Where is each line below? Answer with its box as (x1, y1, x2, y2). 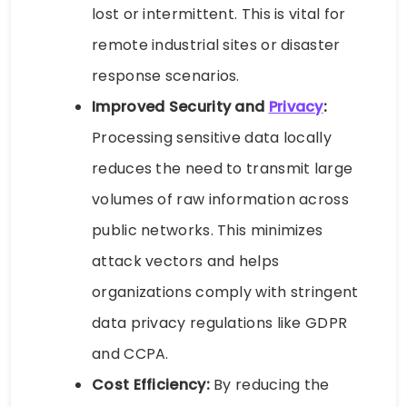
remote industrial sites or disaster (92, 34, 341, 55)
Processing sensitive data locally (92, 126, 332, 148)
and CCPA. (92, 342, 169, 364)
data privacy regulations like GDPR (92, 312, 348, 333)
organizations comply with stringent (92, 281, 359, 303)
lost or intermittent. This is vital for (92, 3, 346, 25)
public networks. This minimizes (92, 219, 323, 241)
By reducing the (209, 373, 330, 395)
